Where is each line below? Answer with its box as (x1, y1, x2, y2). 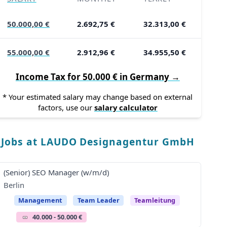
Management (18, 195, 63, 205)
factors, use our (37, 102, 94, 113)
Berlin (3, 180, 24, 190)
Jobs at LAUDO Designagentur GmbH (1, 135, 195, 148)
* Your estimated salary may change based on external (3, 92, 193, 102)
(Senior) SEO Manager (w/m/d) (3, 167, 109, 177)
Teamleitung (134, 195, 176, 205)
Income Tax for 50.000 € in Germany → (15, 71, 180, 83)
